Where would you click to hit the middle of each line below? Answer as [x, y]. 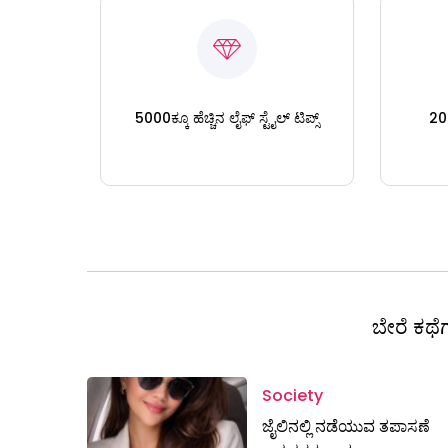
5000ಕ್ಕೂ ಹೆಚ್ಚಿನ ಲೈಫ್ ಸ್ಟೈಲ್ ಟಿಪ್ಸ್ [226, 117]
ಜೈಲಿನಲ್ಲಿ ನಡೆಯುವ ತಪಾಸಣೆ [346, 426]
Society [292, 395]
